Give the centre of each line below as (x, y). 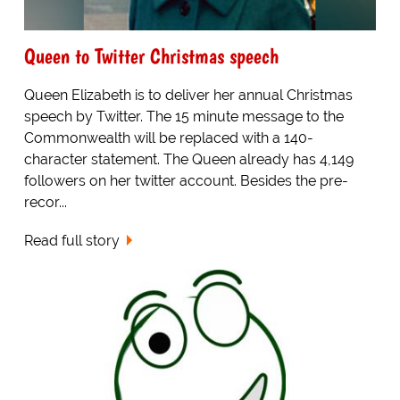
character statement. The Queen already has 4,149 (188, 160)
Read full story (71, 241)
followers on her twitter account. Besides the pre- (186, 181)
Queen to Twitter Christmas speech (151, 56)
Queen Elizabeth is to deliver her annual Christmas (188, 96)
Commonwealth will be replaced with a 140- (168, 138)
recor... (45, 203)
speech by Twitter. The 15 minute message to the (183, 117)
